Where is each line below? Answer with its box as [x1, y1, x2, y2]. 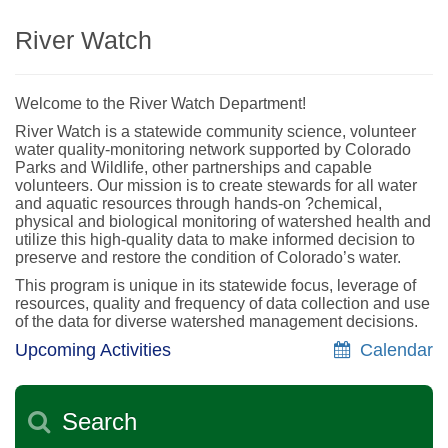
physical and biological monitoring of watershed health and [15, 212, 431, 230]
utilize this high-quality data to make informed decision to [15, 230, 415, 248]
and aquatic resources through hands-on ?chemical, [15, 194, 382, 212]
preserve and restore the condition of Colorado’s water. [15, 248, 401, 266]
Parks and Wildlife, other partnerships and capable [15, 158, 372, 176]
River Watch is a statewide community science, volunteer [15, 122, 416, 140]
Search [54, 407, 137, 435]
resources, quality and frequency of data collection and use [15, 294, 430, 312]
